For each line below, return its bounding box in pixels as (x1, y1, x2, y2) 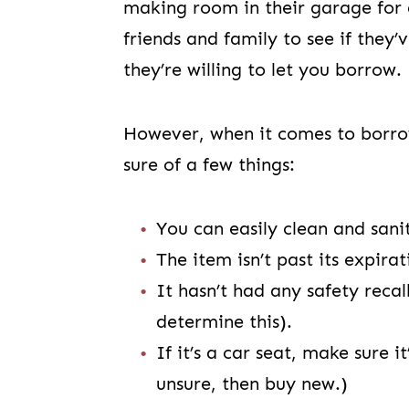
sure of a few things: (123, 153, 296, 175)
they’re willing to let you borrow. (123, 58, 403, 80)
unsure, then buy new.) (156, 372, 349, 394)
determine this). (156, 310, 293, 332)
